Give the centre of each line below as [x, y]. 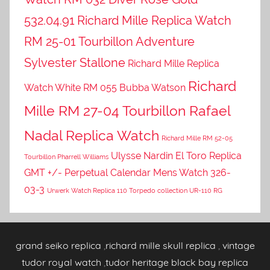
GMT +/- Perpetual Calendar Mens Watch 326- [127, 172]
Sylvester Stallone [75, 62]
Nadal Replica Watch [92, 135]
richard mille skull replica [160, 245]
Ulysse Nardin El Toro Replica [176, 155]
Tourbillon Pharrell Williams [66, 156]
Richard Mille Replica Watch [154, 20]
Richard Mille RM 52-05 [197, 138]
